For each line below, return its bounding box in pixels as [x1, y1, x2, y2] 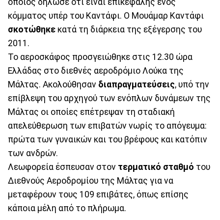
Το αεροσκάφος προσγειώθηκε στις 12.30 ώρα [8, 52, 192, 62]
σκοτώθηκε [8, 25, 55, 35]
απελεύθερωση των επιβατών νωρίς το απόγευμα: [8, 121, 207, 131]
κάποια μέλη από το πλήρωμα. [8, 203, 126, 214]
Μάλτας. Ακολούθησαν [8, 80, 98, 90]
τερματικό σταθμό [116, 162, 194, 172]
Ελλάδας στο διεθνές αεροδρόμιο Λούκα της [8, 66, 184, 76]
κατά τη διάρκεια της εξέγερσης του [55, 25, 202, 35]
